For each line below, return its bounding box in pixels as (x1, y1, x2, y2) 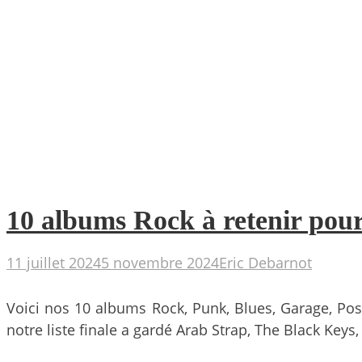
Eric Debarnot (219, 253, 312, 273)
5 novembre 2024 (101, 253, 219, 273)
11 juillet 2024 (6, 253, 101, 273)
